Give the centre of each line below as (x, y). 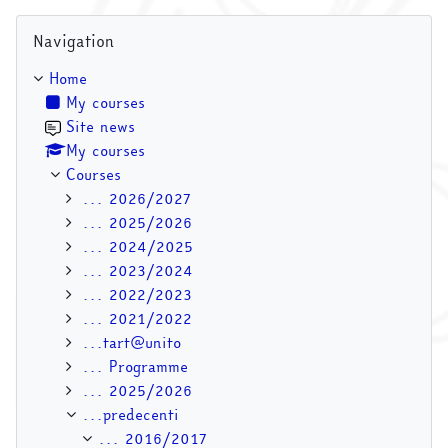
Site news (100, 126)
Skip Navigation (70, 23)
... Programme (135, 366)
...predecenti (130, 414)
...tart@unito (131, 342)
